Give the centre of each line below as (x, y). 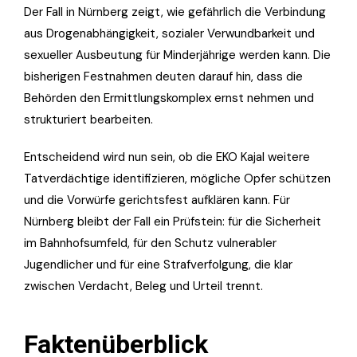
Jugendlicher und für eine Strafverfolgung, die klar (158, 264)
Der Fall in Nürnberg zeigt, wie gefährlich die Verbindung (175, 12)
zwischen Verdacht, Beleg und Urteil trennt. (143, 286)
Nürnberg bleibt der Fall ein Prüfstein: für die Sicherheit (173, 221)
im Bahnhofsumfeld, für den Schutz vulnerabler (150, 243)
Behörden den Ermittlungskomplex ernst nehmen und (169, 98)
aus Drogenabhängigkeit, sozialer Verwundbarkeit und (169, 33)
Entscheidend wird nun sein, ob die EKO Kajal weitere (167, 157)
